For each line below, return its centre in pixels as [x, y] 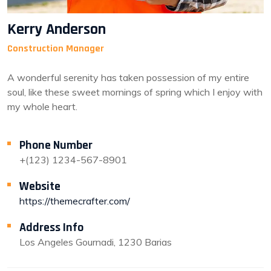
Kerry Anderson [57, 29]
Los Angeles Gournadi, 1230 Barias [96, 242]
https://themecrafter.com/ [75, 201]
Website [40, 186]
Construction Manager [56, 49]
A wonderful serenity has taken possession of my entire [128, 77]
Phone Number [56, 145]
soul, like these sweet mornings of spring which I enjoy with [135, 92]
